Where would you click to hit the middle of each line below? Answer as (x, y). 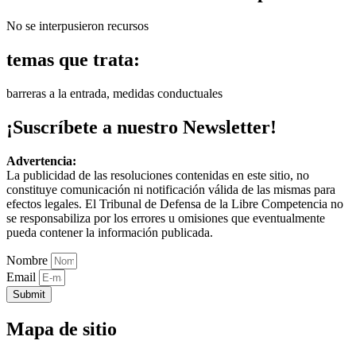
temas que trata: (73, 60)
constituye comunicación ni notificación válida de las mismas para (171, 189)
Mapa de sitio (62, 329)
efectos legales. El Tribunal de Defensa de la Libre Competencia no (175, 203)
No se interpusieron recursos (77, 26)
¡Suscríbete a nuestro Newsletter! (141, 127)
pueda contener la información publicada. (110, 232)
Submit (29, 294)
